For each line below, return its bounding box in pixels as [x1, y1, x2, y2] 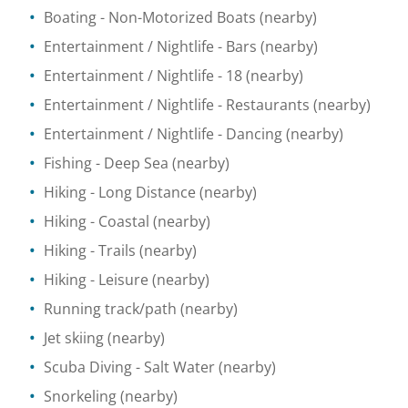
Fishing [44, 153, 92, 173]
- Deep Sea [92, 153, 168, 173]
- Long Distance [87, 182, 196, 202]
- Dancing [214, 124, 282, 144]
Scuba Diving [44, 357, 132, 377]
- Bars [214, 36, 257, 56]
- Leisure [87, 270, 148, 290]
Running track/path [44, 299, 177, 319]
